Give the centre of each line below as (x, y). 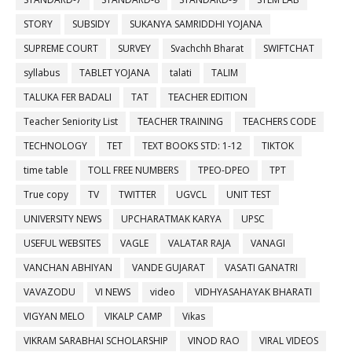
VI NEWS (113, 292)
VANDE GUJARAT (169, 268)
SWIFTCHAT (289, 49)
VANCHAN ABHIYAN (68, 268)
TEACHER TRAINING (180, 122)
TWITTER (137, 195)
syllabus (42, 73)
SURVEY (134, 49)
